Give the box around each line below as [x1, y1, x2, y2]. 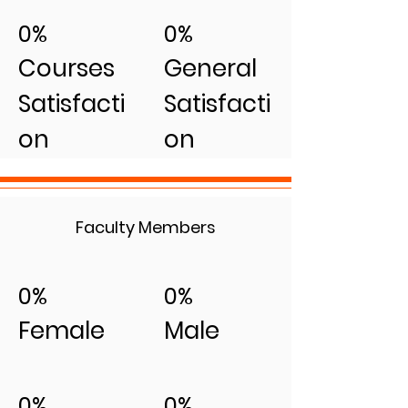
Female [18, 314, 105, 347]
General [164, 52, 257, 85]
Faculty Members [76, 216, 216, 239]
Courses [18, 52, 115, 85]
